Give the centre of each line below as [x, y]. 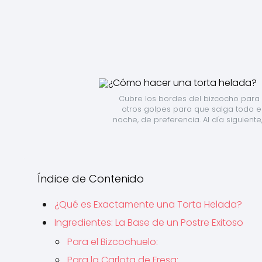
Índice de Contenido [91, 179]
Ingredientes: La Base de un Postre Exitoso [149, 223]
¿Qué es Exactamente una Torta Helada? [148, 204]
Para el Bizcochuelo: [113, 242]
